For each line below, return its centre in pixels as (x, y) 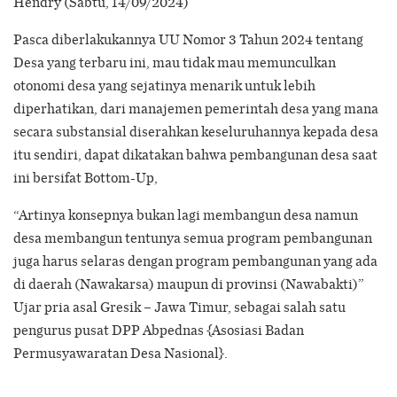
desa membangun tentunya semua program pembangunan (193, 237)
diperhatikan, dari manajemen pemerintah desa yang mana (196, 108)
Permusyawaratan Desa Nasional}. (121, 352)
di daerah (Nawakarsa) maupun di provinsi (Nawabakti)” (189, 283)
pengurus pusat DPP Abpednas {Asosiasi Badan (159, 329)
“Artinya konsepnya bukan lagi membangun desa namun (186, 214)
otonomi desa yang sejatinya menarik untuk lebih (164, 85)
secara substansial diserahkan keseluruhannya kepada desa (196, 131)
